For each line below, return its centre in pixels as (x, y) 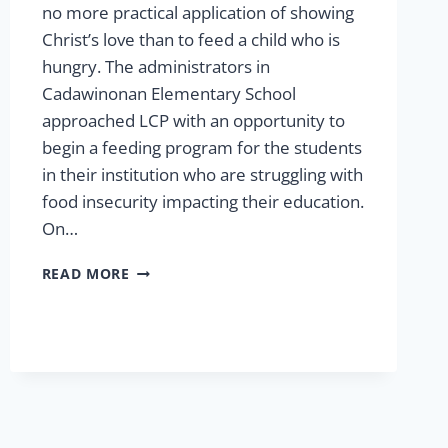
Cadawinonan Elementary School (168, 94)
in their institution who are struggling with (202, 175)
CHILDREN (167, 311)
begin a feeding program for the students (201, 148)
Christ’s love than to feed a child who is (190, 40)
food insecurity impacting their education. (202, 202)
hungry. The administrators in (155, 67)
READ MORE (85, 274)
